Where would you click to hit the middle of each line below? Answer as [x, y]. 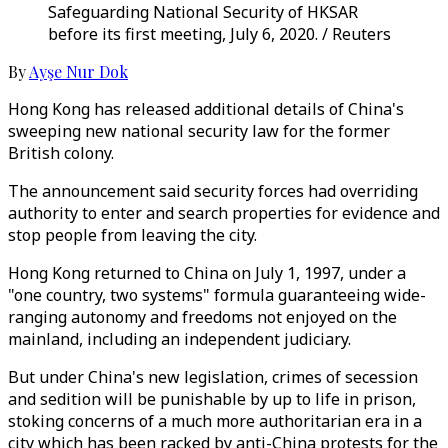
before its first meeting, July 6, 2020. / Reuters [219, 34]
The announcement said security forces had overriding [213, 191]
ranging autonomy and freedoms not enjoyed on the [202, 317]
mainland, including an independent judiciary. [179, 339]
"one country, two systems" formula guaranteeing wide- [217, 295]
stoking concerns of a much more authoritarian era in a [215, 421]
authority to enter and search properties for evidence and [224, 213]
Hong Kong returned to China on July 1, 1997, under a [207, 273]
